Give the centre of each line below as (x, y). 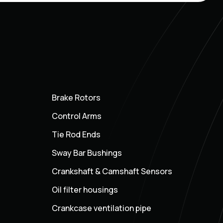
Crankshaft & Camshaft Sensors (112, 171)
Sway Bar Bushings (87, 153)
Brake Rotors (76, 98)
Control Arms (76, 116)
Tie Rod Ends (76, 135)
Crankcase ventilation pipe (101, 208)
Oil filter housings (85, 190)
